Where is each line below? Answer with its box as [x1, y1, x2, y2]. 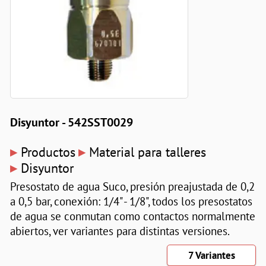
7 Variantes [188, 249, 235, 262]
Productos [20, 143, 75, 161]
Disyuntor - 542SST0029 [9, 113, 133, 130]
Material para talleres [88, 143, 206, 161]
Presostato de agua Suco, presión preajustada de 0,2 [9, 179, 255, 194]
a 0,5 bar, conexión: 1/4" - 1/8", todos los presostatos [9, 194, 252, 209]
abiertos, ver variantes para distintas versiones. [9, 223, 230, 239]
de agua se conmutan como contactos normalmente [9, 208, 255, 224]
